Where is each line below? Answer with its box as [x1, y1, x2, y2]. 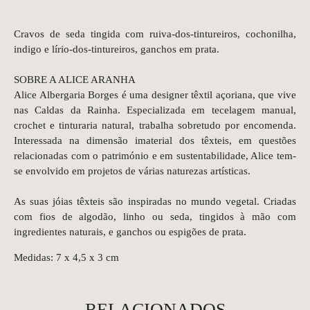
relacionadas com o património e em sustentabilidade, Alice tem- [14, 150, 296, 161]
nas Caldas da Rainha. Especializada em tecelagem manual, [14, 104, 296, 116]
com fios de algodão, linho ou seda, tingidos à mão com [14, 211, 296, 222]
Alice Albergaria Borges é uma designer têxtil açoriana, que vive [14, 89, 296, 100]
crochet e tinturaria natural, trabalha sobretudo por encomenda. [14, 120, 296, 131]
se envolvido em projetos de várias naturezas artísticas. [14, 165, 250, 176]
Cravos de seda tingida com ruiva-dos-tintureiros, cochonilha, [14, 28, 296, 39]
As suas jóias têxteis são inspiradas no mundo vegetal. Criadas [14, 196, 296, 207]
